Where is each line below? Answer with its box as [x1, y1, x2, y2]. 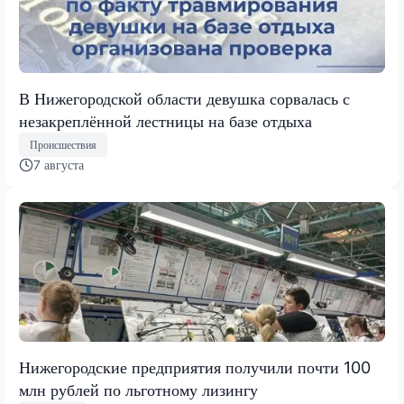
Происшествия [30, 137, 96, 151]
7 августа [33, 157, 84, 173]
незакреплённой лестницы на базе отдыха [19, 111, 312, 131]
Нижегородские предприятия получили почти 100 [19, 358, 371, 378]
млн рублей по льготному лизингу [19, 381, 258, 400]
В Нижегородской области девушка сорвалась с [19, 88, 350, 108]
